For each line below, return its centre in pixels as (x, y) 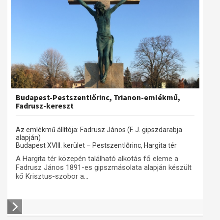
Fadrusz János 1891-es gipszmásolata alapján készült (104, 167)
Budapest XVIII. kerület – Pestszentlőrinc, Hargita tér (96, 145)
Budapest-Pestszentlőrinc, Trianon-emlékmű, (98, 97)
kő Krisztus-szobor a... (52, 176)
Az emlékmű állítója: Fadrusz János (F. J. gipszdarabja (99, 130)
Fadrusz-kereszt (45, 106)
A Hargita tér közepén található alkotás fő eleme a (97, 159)
